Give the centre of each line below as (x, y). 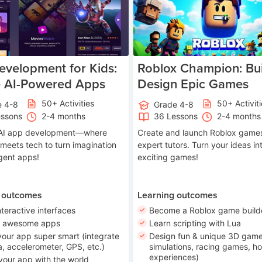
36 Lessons (176, 116)
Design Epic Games (193, 84)
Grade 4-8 (174, 104)
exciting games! (168, 157)
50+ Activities (68, 103)
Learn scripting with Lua (195, 223)
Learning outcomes (178, 195)
